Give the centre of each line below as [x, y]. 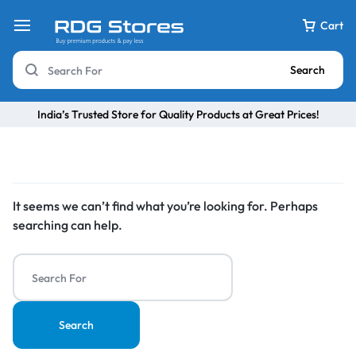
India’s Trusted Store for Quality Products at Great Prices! [178, 114]
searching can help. [68, 225]
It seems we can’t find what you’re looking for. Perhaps [165, 206]
